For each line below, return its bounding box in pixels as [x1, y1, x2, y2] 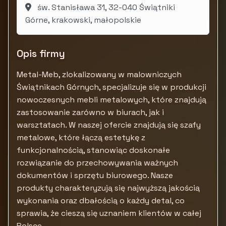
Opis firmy [17, 47, 65, 60]
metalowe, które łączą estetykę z [17, 132, 145, 143]
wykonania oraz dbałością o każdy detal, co [17, 195, 185, 206]
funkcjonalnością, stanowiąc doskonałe [17, 145, 170, 155]
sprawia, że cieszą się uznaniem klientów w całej [17, 208, 201, 218]
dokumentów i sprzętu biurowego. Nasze [17, 170, 173, 181]
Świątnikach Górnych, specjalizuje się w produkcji [17, 82, 206, 92]
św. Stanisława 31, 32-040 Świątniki [35, 2, 175, 13]
